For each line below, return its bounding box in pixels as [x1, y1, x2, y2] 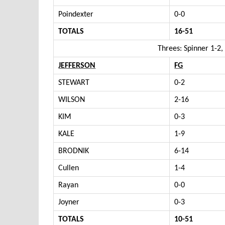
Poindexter [58, 10, 94, 19]
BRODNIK [58, 147, 89, 155]
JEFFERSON [58, 61, 96, 70]
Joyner [58, 198, 80, 206]
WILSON [58, 95, 85, 104]
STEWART [58, 78, 90, 87]
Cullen [58, 164, 79, 172]
